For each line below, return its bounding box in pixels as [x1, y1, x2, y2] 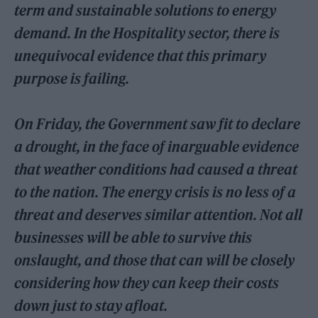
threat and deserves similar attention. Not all [14, 205, 303, 224]
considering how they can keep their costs [14, 273, 280, 292]
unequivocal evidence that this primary [14, 46, 267, 65]
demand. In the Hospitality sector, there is [14, 23, 280, 42]
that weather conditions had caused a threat [14, 160, 298, 178]
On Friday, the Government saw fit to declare [14, 114, 301, 133]
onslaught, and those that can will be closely [14, 251, 295, 269]
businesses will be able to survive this [14, 228, 253, 246]
